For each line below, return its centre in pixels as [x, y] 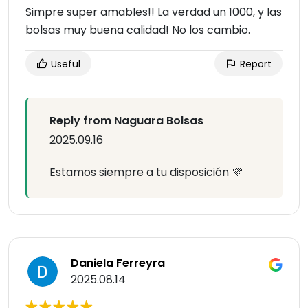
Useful [64, 64]
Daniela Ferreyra [118, 263]
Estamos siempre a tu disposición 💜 [146, 173]
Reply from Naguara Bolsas [126, 121]
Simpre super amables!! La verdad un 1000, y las [154, 12]
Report [254, 64]
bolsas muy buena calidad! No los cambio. [138, 30]
